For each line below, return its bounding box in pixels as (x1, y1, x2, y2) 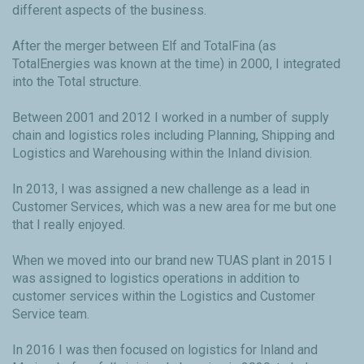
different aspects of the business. (12, 2, 206, 19)
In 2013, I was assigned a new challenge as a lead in (12, 181, 310, 197)
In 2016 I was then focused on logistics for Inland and (12, 342, 318, 358)
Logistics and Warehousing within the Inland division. (12, 145, 318, 162)
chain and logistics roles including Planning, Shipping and (12, 128, 335, 144)
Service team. (12, 306, 89, 323)
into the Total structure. (12, 74, 141, 90)
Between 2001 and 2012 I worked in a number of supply (12, 110, 329, 126)
